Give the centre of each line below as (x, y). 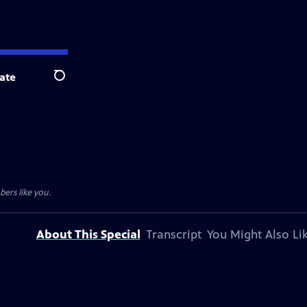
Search (70, 83)
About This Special (88, 234)
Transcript (173, 234)
